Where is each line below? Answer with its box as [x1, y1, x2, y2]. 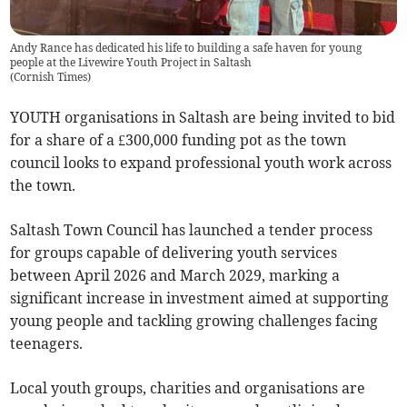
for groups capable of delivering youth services [10, 243, 338, 263]
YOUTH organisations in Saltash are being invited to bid [10, 108, 396, 127]
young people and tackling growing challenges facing [10, 312, 379, 331]
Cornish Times [14, 70, 88, 84]
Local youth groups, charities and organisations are [10, 379, 366, 398]
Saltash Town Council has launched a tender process [10, 221, 373, 240]
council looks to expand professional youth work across [10, 154, 392, 173]
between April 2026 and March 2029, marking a [10, 266, 341, 285]
